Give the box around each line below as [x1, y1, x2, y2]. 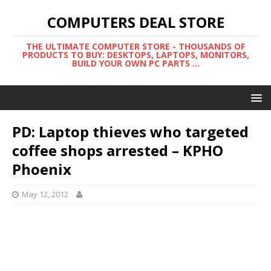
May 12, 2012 [22, 189, 68, 200]
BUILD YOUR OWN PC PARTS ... [71, 57, 200, 69]
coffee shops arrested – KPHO [12, 140, 223, 160]
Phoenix [12, 159, 71, 179]
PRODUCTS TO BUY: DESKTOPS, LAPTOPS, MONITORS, [22, 49, 249, 60]
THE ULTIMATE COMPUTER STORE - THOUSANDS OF [26, 41, 245, 52]
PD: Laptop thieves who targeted [12, 122, 249, 142]
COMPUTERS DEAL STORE [47, 12, 224, 32]
